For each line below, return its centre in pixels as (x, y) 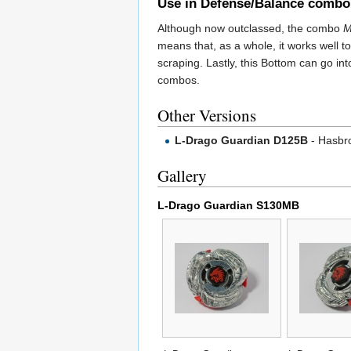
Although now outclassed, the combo (250, 29)
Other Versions (207, 116)
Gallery (182, 175)
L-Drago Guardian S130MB (228, 205)
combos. (179, 80)
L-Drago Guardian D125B (242, 140)
